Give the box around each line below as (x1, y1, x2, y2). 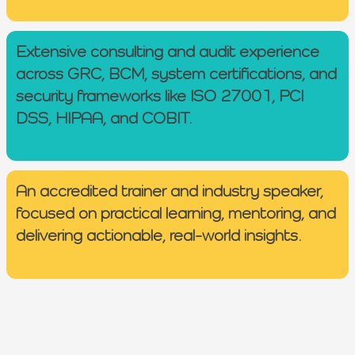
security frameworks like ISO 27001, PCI (16, 86, 303, 105)
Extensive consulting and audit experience (16, 42, 319, 61)
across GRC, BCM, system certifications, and (16, 64, 337, 83)
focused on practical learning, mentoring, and (16, 204, 336, 223)
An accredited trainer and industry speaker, (16, 181, 323, 201)
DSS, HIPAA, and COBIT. (16, 109, 192, 128)
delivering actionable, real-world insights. (16, 226, 301, 246)
